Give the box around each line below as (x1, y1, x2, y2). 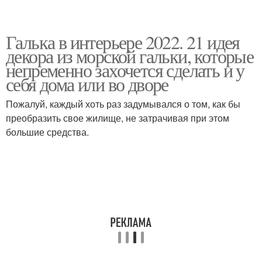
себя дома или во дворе (6, 71, 168, 96)
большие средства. (6, 125, 91, 139)
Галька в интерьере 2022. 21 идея (6, 29, 240, 54)
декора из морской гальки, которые (6, 43, 254, 68)
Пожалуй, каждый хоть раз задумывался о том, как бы (6, 97, 240, 111)
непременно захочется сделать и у (6, 57, 244, 82)
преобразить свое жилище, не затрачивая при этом (6, 111, 229, 125)
